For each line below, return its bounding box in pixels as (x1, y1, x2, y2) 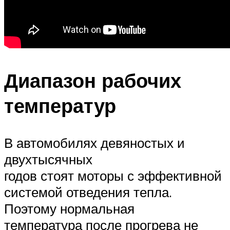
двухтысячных (4, 150, 92, 167)
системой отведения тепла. (4, 183, 172, 200)
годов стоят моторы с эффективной (4, 167, 222, 184)
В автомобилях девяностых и (4, 134, 185, 151)
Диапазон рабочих (4, 68, 181, 93)
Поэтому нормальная (4, 200, 135, 217)
